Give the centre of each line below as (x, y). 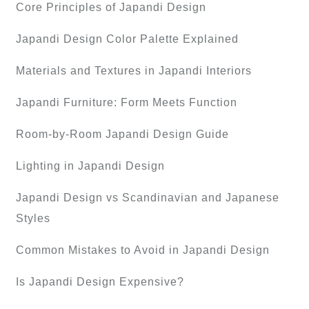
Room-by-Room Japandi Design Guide (122, 134)
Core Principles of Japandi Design (111, 8)
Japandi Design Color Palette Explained (127, 39)
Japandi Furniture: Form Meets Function (127, 103)
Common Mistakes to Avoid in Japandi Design (143, 250)
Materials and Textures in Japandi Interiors (134, 71)
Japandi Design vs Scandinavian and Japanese (148, 198)
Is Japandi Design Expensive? (100, 282)
